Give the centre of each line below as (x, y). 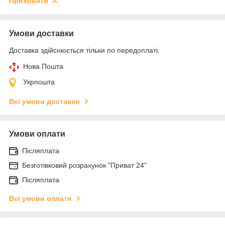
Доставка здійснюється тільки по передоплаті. (84, 50)
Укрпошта (39, 82)
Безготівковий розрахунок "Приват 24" (84, 165)
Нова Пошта (43, 67)
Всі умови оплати (40, 199)
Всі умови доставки (44, 102)
